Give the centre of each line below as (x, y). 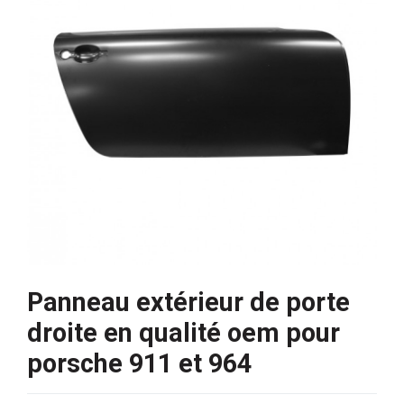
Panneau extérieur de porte (188, 303)
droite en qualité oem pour (184, 333)
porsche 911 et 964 (139, 364)
